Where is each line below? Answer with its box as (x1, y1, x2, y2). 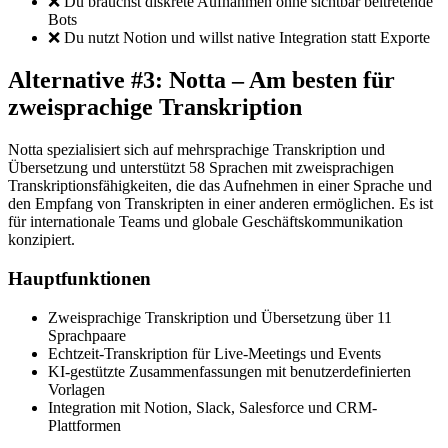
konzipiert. (8, 231, 75, 249)
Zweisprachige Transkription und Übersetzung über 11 (48, 308, 392, 326)
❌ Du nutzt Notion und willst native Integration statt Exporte (48, 29, 430, 47)
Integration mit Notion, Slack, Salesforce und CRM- (48, 398, 377, 416)
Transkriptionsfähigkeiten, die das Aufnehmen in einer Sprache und (8, 177, 432, 195)
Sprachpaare (48, 326, 126, 344)
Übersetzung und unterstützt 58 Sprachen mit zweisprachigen (8, 159, 394, 177)
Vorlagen (48, 380, 105, 398)
